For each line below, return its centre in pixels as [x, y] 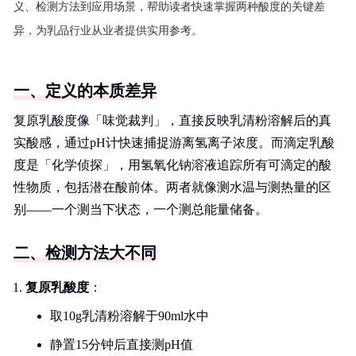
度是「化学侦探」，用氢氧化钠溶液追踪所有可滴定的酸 [172, 165]
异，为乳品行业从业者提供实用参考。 [108, 31]
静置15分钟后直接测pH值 [122, 344]
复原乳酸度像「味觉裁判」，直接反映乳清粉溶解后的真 [172, 120]
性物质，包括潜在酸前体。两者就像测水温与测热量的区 [172, 187]
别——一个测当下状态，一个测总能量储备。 [141, 209]
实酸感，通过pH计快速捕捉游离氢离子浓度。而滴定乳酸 [174, 143]
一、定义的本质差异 [85, 91]
